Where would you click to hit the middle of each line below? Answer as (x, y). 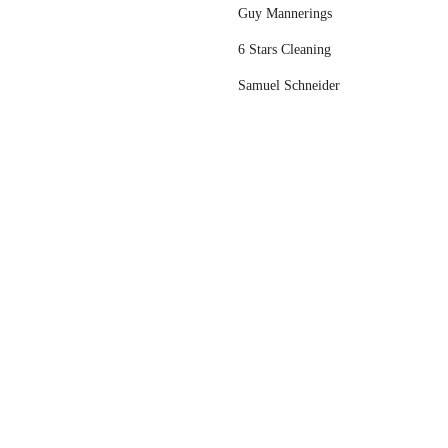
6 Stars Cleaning (284, 49)
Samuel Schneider (289, 85)
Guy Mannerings (285, 13)
